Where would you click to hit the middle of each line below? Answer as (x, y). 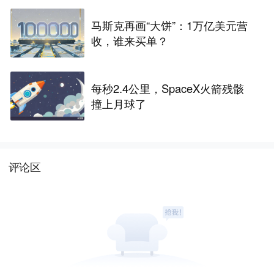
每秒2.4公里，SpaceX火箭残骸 (168, 88)
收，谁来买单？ (130, 40)
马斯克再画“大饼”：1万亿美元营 (170, 25)
